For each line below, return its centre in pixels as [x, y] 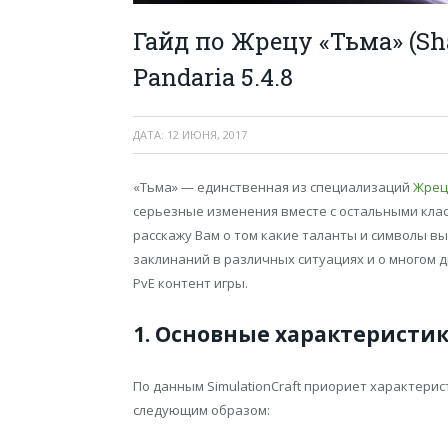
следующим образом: [201, 410]
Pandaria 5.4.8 [213, 77]
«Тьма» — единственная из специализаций [273, 187]
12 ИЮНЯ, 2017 [207, 135]
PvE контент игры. [190, 283]
